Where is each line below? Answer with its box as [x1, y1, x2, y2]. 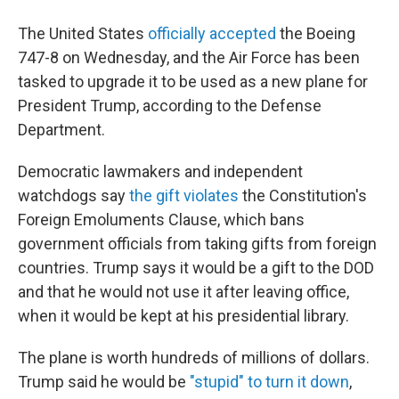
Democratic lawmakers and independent [18, 162, 303, 181]
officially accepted [148, 24, 276, 43]
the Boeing [276, 24, 355, 43]
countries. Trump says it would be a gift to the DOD [18, 258, 374, 277]
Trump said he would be [18, 372, 190, 391]
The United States [18, 24, 148, 43]
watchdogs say [18, 186, 129, 205]
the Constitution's [239, 186, 367, 205]
